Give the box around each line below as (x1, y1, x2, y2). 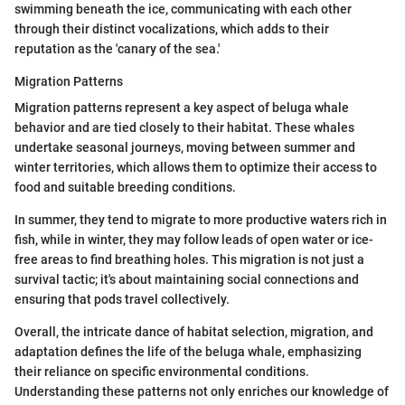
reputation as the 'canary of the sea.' (14, 41, 220, 56)
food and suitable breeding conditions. (14, 179, 236, 194)
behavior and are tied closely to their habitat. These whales (14, 119, 354, 135)
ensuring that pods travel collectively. (14, 291, 230, 306)
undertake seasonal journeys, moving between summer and (14, 139, 355, 155)
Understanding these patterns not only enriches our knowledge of (14, 383, 389, 399)
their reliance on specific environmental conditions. (14, 363, 309, 379)
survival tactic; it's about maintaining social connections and (14, 271, 359, 287)
